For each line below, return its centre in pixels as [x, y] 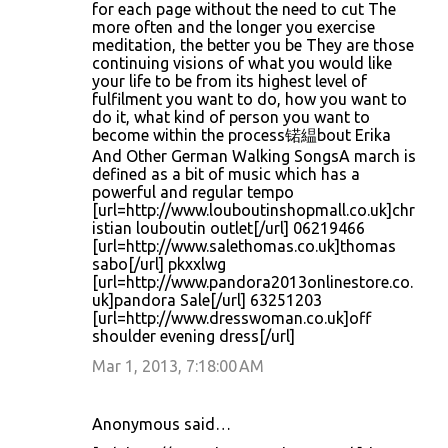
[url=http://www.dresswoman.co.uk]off [231, 318]
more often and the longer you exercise [233, 27]
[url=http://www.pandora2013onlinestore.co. [252, 282]
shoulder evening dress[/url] [193, 336]
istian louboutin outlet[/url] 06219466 [228, 228]
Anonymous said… [161, 424]
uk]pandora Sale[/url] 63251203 [207, 300]
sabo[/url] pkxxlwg [159, 264]
